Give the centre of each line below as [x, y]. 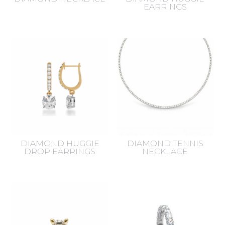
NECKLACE [165, 151]
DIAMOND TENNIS [165, 143]
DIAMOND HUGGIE [60, 143]
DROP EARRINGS [60, 151]
